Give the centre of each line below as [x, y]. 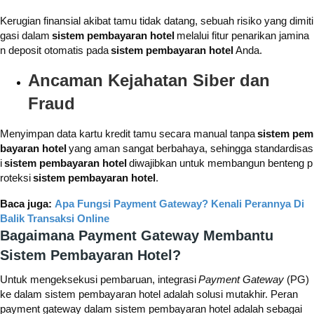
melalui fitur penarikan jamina [242, 36]
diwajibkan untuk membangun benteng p [220, 163]
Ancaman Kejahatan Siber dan [149, 81]
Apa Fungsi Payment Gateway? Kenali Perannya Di [179, 204]
